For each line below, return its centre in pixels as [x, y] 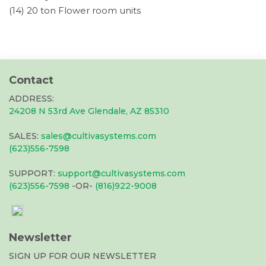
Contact [31, 80]
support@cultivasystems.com [121, 173]
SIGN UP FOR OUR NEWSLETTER [83, 256]
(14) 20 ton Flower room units [75, 10]
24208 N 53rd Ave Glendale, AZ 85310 [89, 111]
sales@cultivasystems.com [99, 136]
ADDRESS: [31, 98]
